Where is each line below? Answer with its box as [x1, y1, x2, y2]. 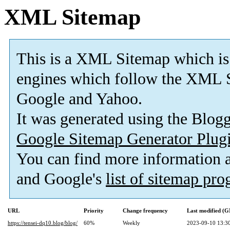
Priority [84, 207, 104, 214]
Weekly [123, 220, 140, 226]
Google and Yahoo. [16, 90, 142, 108]
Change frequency [123, 207, 168, 214]
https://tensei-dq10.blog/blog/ [8, 220, 78, 226]
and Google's [16, 170, 106, 188]
